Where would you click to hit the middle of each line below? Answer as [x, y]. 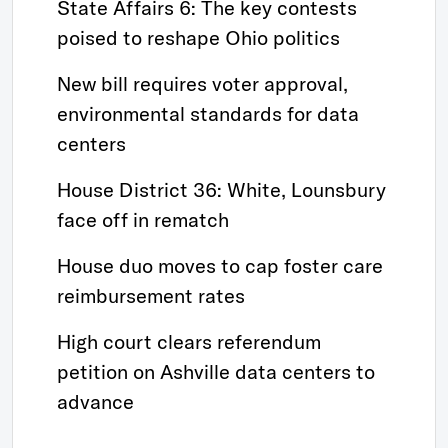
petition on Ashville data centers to [216, 371]
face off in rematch [143, 219]
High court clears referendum [189, 341]
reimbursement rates [151, 295]
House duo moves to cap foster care [220, 265]
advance [95, 401]
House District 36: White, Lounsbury [221, 189]
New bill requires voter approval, [202, 83]
